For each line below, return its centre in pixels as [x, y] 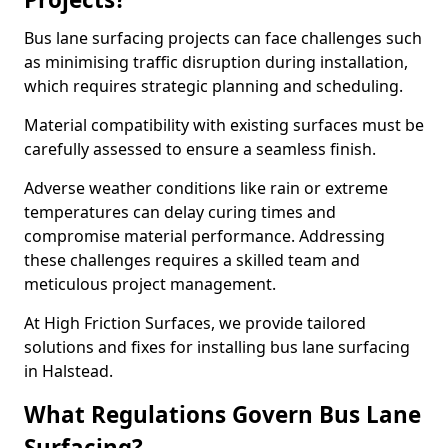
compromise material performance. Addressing [204, 236]
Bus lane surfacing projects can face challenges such [223, 38]
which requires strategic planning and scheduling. [213, 86]
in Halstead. [68, 371]
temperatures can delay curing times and [180, 212]
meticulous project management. [150, 284]
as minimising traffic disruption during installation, [216, 62]
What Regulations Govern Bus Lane [222, 414]
